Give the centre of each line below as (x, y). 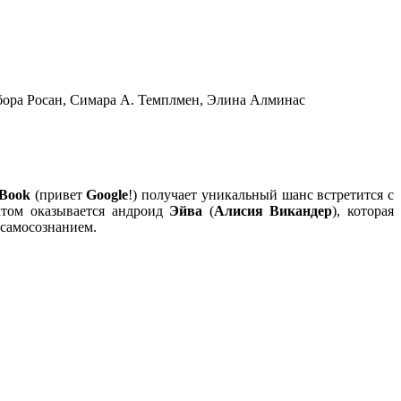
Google (107, 194)
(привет (58, 194)
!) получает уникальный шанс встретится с (261, 194)
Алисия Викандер (273, 210)
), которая (363, 210)
